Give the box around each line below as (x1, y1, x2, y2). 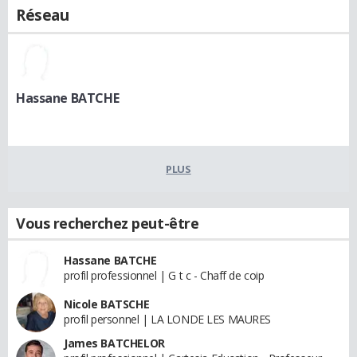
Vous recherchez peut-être (16, 214, 199, 233)
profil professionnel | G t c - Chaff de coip (64, 268, 265, 283)
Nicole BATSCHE (64, 296, 150, 312)
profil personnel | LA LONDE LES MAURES (64, 312, 272, 327)
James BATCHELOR (64, 335, 165, 351)
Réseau (16, 5, 69, 25)
